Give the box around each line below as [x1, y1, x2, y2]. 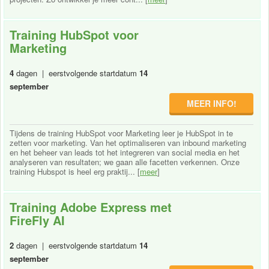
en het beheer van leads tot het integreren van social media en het [10, 146, 240, 158]
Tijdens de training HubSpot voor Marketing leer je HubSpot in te [10, 127, 233, 139]
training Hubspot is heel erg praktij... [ [10, 165, 140, 177]
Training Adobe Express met [10, 198, 172, 216]
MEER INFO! [186, 97, 237, 109]
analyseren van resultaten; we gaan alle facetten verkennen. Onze [10, 156, 240, 168]
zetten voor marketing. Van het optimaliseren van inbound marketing [10, 136, 246, 148]
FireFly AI [10, 211, 65, 229]
